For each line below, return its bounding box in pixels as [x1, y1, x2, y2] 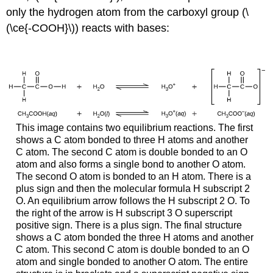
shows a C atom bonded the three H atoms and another [15, 232, 253, 243]
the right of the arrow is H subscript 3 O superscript [15, 207, 232, 218]
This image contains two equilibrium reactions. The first [15, 122, 253, 133]
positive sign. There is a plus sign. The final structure [15, 219, 242, 230]
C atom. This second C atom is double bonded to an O [15, 244, 249, 255]
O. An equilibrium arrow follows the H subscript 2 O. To [15, 195, 250, 206]
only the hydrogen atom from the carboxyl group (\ [6, 6, 249, 18]
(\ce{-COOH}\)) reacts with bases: [6, 22, 170, 34]
